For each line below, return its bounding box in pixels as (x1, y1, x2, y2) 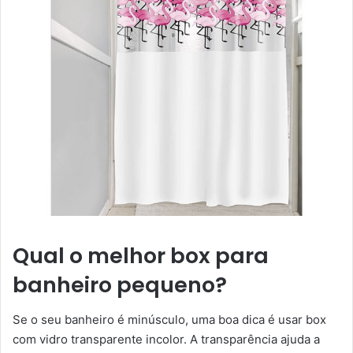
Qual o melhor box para (13, 240, 269, 270)
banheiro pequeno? (13, 269, 227, 299)
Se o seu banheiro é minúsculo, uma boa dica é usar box (13, 312, 326, 328)
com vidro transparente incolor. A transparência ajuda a (13, 332, 320, 347)
